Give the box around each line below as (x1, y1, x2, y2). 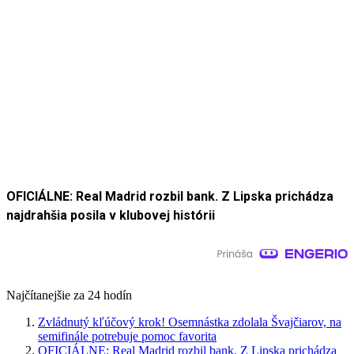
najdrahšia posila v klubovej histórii (6, 208, 215, 224)
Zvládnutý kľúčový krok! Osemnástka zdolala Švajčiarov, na (38, 315, 341, 330)
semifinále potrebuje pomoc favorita (38, 330, 217, 344)
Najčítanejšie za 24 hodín (6, 288, 132, 303)
